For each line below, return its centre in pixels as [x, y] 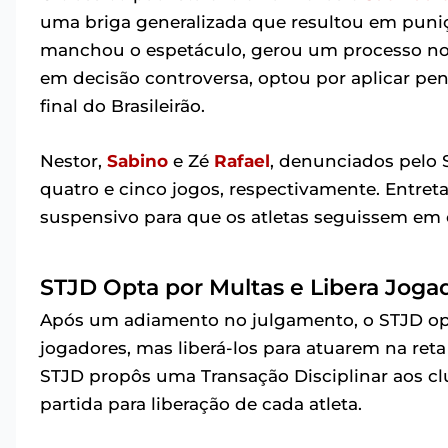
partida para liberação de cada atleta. [201, 404]
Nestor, [73, 161]
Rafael [242, 161]
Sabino [137, 161]
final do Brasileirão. [122, 106]
